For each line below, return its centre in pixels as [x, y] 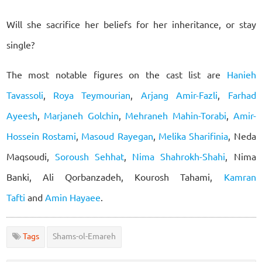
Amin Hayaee [73, 197]
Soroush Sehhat [89, 156]
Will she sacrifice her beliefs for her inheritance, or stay [131, 24]
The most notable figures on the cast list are [116, 75]
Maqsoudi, [30, 156]
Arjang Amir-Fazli [179, 95]
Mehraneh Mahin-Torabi [176, 116]
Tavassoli [25, 95]
